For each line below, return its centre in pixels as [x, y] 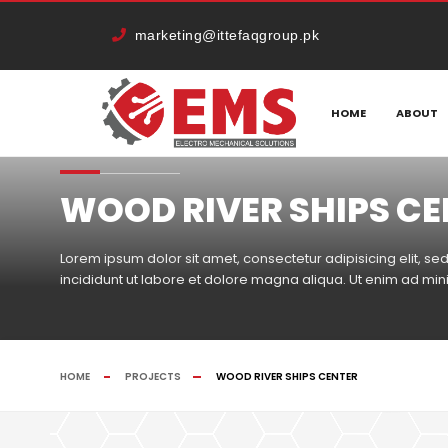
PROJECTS [153, 376]
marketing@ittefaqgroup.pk [226, 34]
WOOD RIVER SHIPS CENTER [287, 376]
